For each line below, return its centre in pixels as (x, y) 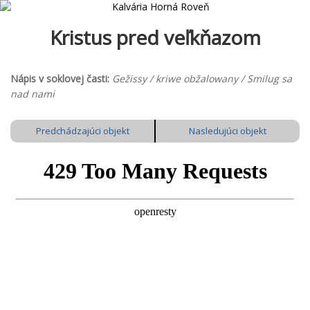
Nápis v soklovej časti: (60, 79)
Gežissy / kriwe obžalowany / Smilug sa (202, 79)
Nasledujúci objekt (228, 131)
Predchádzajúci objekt (82, 131)
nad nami (33, 94)
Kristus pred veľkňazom (155, 37)
